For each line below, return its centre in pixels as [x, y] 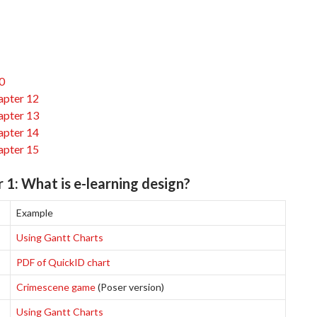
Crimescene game [56, 287]
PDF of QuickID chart [63, 262]
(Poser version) [130, 287]
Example [35, 213]
